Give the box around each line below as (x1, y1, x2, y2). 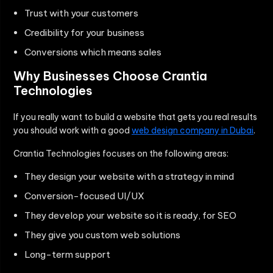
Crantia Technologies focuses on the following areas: (13, 148, 229, 160)
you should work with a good (13, 125, 132, 136)
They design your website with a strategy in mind (24, 171, 234, 183)
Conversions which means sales (24, 46, 161, 58)
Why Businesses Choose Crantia (13, 68, 207, 84)
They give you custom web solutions (24, 229, 180, 241)
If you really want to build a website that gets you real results (13, 112, 257, 123)
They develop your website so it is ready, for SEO (24, 210, 236, 222)
